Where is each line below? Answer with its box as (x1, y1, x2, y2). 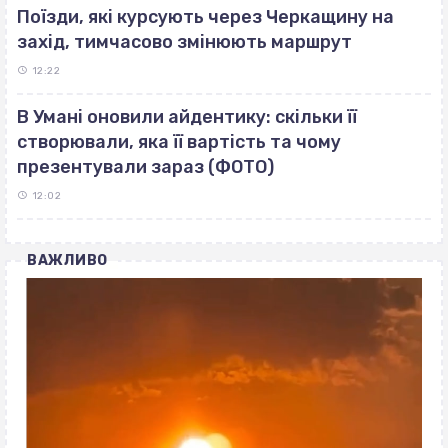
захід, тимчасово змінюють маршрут (17, 30, 352, 53)
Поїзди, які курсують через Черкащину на (17, 5, 394, 28)
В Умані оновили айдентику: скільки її (17, 105, 357, 128)
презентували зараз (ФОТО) (17, 155, 274, 178)
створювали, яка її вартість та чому (17, 130, 341, 153)
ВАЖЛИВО (27, 251, 108, 269)
